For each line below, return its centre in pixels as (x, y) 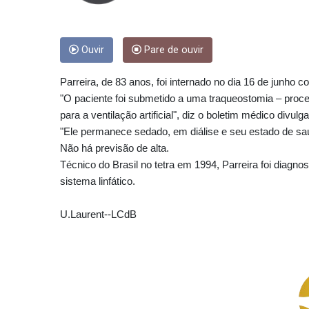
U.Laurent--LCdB (98, 215)
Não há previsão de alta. (114, 148)
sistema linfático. (98, 181)
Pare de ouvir (172, 50)
